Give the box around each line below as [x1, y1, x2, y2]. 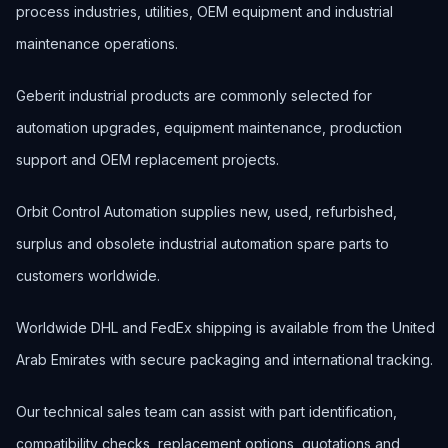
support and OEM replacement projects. [16, 151, 279, 168]
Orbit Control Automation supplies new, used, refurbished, [16, 203, 397, 220]
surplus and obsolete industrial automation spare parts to [16, 235, 389, 252]
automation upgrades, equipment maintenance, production [16, 119, 402, 136]
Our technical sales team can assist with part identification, [16, 403, 397, 420]
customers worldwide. [16, 267, 160, 284]
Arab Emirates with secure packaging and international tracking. [16, 351, 433, 368]
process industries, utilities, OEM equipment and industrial [16, 3, 393, 20]
